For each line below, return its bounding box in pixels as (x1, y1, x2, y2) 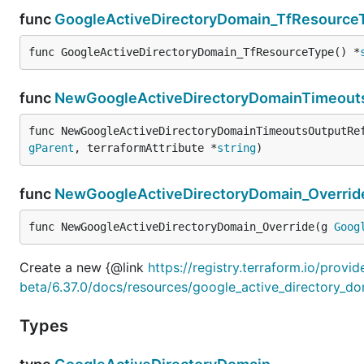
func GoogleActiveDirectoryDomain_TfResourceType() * (28, 45, 360, 58)
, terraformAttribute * (74, 141, 217, 154)
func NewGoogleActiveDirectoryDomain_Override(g (28, 219, 334, 233)
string (217, 141, 256, 154)
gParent (28, 141, 74, 154)
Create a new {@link (19, 258, 148, 275)
